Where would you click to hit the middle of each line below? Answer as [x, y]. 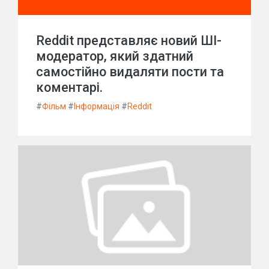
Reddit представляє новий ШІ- [129, 41]
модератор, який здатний [115, 56]
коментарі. [69, 87]
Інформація [97, 106]
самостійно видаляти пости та [130, 72]
